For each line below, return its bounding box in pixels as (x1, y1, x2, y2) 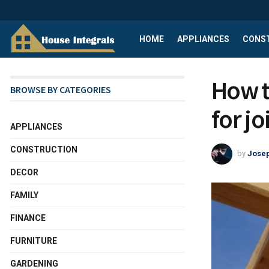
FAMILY (10, 190, 38, 200)
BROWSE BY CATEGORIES (10, 83, 111, 95)
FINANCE (10, 213, 46, 223)
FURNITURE (10, 236, 57, 246)
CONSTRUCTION (10, 145, 77, 154)
